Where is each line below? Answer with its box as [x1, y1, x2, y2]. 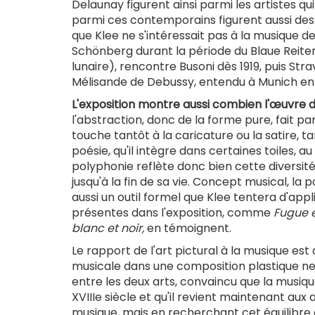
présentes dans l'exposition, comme [72, 205, 274, 221]
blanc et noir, [72, 220, 144, 237]
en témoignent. [144, 220, 231, 237]
